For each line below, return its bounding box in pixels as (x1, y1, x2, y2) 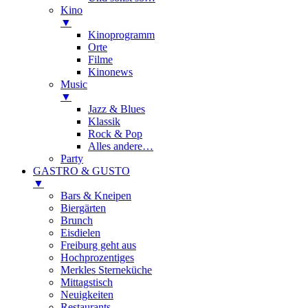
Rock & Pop (88, 127, 142, 140)
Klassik (88, 115, 120, 127)
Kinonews (88, 65, 133, 78)
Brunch (60, 214, 93, 226)
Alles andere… (88, 140, 153, 152)
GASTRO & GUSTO (33, 164, 130, 177)
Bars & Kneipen (60, 189, 131, 201)
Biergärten (60, 201, 106, 214)
